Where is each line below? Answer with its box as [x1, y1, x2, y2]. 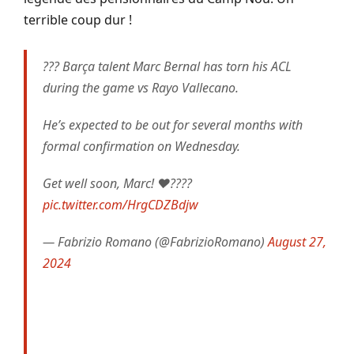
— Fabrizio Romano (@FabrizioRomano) [43, 232, 268, 250]
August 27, [268, 232, 326, 250]
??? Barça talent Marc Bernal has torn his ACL [43, 57, 292, 75]
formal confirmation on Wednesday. [43, 137, 240, 155]
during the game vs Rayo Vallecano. [43, 78, 239, 96]
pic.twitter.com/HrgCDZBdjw [43, 195, 198, 213]
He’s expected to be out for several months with [43, 115, 303, 134]
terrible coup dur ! [24, 10, 132, 28]
